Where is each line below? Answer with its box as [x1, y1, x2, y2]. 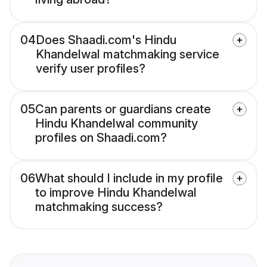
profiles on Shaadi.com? [35, 131, 167, 145]
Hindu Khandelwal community [35, 116, 198, 131]
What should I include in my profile [35, 171, 223, 186]
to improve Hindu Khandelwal [35, 185, 197, 200]
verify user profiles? [36, 61, 145, 76]
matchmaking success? [35, 200, 163, 215]
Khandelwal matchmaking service [36, 47, 219, 62]
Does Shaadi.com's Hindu [36, 33, 176, 48]
